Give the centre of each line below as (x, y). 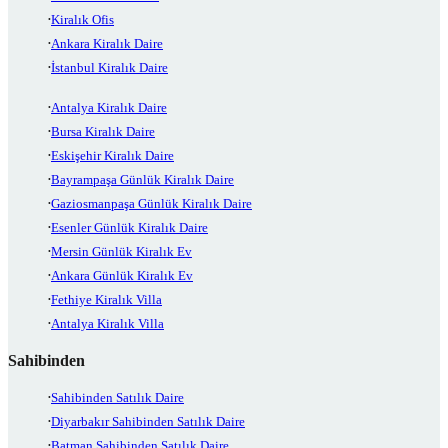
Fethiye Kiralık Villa (106, 300)
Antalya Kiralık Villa (107, 324)
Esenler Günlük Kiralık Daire (129, 228)
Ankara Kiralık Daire (107, 44)
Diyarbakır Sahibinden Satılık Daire (148, 422)
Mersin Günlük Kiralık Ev (121, 252)
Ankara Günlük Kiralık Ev (122, 276)
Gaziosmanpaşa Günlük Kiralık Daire (151, 204)
